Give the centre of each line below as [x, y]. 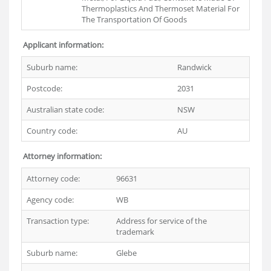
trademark [135, 232]
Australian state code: [65, 109]
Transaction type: [58, 221]
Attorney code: [53, 178]
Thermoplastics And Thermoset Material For [161, 8]
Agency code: [50, 200]
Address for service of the [162, 221]
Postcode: [44, 88]
